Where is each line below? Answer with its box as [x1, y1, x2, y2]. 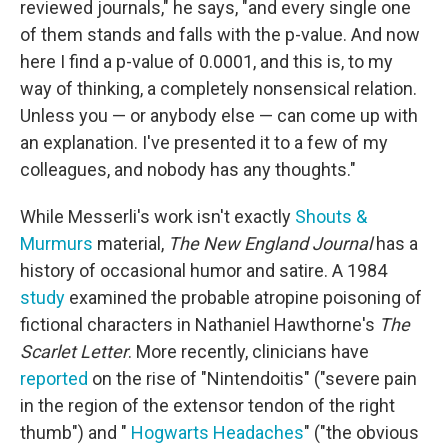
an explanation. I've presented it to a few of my [20, 132, 388, 153]
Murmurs [20, 233, 93, 254]
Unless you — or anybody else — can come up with [20, 105, 418, 126]
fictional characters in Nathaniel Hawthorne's [20, 314, 379, 335]
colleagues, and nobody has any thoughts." [20, 159, 356, 180]
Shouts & [295, 206, 367, 227]
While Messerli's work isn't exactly [20, 206, 295, 227]
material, [93, 233, 168, 254]
